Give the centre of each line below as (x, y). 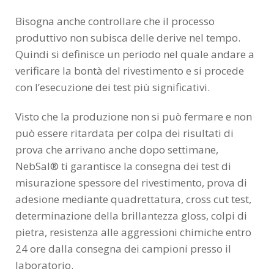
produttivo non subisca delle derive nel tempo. (128, 38)
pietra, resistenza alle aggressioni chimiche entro (133, 232)
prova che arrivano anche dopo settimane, (117, 150)
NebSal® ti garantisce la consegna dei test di (123, 166)
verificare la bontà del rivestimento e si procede (130, 71)
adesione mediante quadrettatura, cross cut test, (133, 199)
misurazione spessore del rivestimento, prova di (131, 183)
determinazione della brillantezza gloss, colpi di (131, 216)
